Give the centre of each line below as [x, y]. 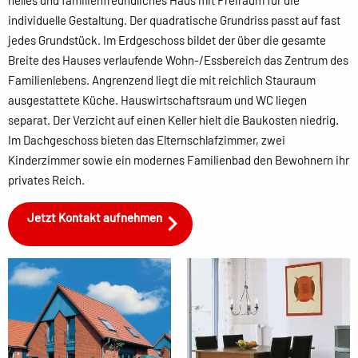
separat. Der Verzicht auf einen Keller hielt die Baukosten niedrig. [173, 120]
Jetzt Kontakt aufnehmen [94, 218]
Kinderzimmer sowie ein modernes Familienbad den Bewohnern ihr [179, 160]
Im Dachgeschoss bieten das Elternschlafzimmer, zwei [147, 140]
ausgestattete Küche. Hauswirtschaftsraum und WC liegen [157, 100]
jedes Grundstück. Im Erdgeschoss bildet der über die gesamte [167, 40]
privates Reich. [46, 180]
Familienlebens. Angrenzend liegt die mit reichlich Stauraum [162, 80]
